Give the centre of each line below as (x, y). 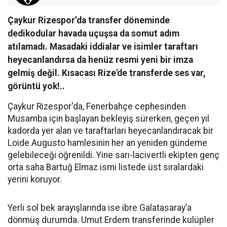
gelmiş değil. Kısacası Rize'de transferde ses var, (107, 73)
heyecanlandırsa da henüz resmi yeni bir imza (100, 60)
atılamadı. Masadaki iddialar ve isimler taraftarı (103, 47)
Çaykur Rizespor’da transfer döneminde (89, 21)
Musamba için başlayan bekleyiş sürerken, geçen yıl (108, 119)
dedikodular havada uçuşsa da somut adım (93, 34)
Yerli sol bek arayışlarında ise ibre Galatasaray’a (100, 208)
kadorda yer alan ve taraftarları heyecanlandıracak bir (110, 131)
